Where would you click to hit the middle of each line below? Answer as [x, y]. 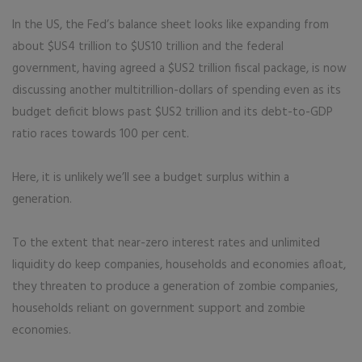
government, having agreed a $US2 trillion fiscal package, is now [179, 69]
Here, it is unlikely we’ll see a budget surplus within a [151, 178]
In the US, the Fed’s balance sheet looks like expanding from [170, 25]
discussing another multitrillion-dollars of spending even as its [177, 90]
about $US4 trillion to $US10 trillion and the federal [148, 47]
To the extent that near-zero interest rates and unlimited [166, 243]
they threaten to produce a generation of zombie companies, [175, 287]
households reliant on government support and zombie [159, 309]
